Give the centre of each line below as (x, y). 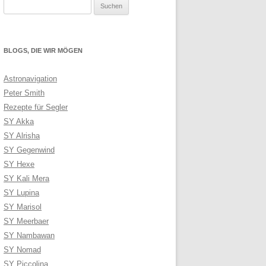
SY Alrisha (22, 136)
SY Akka (19, 122)
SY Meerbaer (26, 221)
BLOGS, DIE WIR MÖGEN (43, 51)
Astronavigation (30, 79)
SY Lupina (21, 193)
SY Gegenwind (29, 150)
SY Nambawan (29, 236)
